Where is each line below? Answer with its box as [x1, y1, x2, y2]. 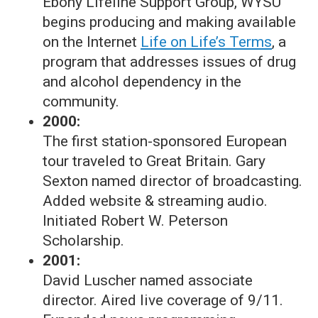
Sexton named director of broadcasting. [43, 172, 302, 190]
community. [43, 93, 119, 110]
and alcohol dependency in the [43, 73, 241, 90]
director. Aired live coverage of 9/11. [43, 292, 283, 309]
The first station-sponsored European [43, 133, 287, 150]
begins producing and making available [43, 13, 296, 31]
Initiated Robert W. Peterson [43, 212, 228, 229]
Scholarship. [43, 232, 124, 249]
